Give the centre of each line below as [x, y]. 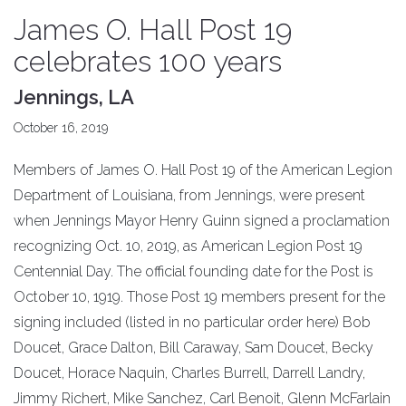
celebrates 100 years [148, 62]
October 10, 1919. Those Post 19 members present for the [199, 297]
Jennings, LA [74, 97]
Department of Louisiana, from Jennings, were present [189, 196]
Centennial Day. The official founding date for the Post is [193, 272]
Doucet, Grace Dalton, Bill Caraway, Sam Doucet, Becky [193, 348]
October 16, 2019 [61, 128]
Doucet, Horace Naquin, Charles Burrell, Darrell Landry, [189, 373]
